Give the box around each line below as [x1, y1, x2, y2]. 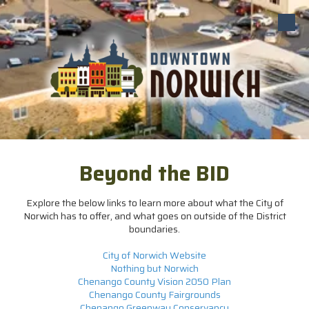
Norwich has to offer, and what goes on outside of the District [23, 208, 286, 223]
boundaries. [129, 221, 180, 237]
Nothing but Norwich [110, 260, 199, 276]
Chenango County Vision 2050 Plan [78, 273, 231, 289]
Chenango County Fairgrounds [88, 286, 221, 302]
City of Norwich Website [103, 247, 206, 263]
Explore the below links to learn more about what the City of [26, 195, 283, 210]
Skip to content [25, 24, 87, 37]
